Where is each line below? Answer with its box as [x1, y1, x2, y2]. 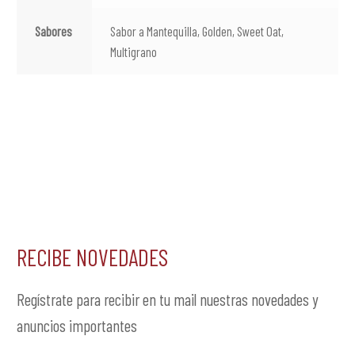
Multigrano [110, 44, 158, 60]
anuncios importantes [16, 315, 137, 336]
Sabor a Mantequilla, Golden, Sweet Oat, [110, 23, 284, 40]
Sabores [35, 23, 73, 40]
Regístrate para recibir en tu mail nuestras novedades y [16, 289, 319, 310]
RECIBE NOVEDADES [16, 233, 168, 273]
